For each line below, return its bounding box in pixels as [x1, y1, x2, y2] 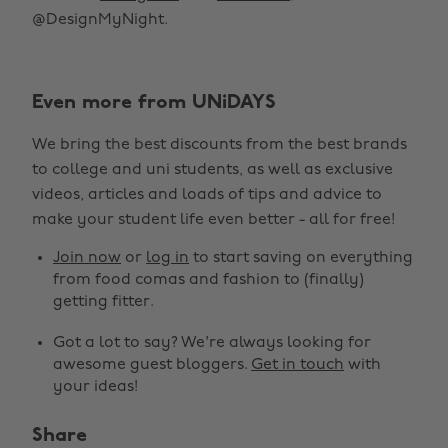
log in [146, 250, 189, 266]
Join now [53, 250, 121, 266]
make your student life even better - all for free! [32, 212, 395, 228]
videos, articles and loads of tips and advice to [32, 187, 382, 203]
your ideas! [53, 379, 138, 395]
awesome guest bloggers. [53, 357, 251, 373]
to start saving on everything [189, 250, 413, 266]
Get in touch [251, 357, 344, 373]
